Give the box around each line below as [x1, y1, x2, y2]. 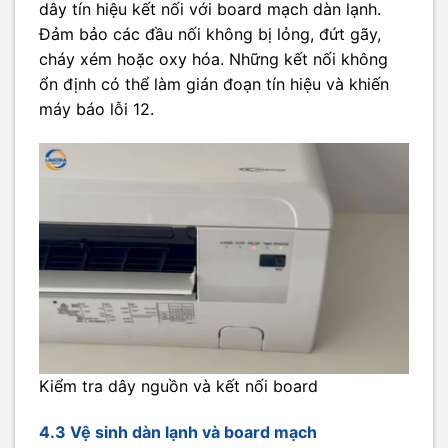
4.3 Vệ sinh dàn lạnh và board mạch [39, 421, 317, 442]
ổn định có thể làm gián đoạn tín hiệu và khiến [39, 74, 389, 95]
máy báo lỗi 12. [39, 99, 154, 120]
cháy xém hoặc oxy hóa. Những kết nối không [39, 49, 388, 70]
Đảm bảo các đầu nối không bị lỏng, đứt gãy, [39, 24, 381, 45]
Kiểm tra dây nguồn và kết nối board [39, 376, 318, 397]
